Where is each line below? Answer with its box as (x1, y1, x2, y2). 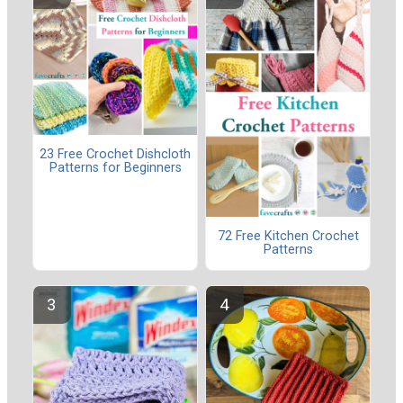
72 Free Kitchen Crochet (217, 228, 359, 245)
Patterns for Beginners (49, 160, 182, 176)
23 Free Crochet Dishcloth (40, 147, 191, 163)
